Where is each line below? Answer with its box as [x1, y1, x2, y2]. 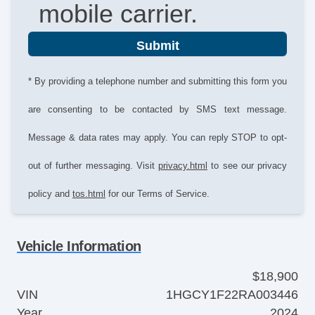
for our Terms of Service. [105, 188, 210, 200]
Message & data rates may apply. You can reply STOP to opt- [28, 132, 287, 143]
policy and [28, 188, 72, 200]
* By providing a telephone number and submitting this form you [28, 76, 287, 87]
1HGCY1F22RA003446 [166, 288, 298, 302]
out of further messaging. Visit [28, 160, 158, 172]
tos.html [72, 188, 105, 200]
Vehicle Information [17, 238, 141, 255]
